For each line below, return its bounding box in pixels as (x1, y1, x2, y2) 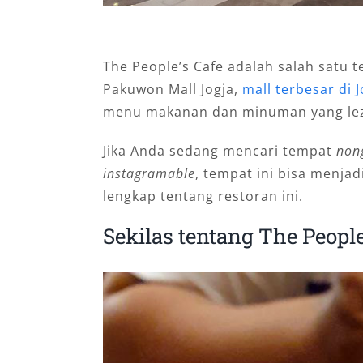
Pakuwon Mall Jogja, (102, 80, 242, 99)
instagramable (102, 164, 195, 183)
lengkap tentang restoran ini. (102, 187, 303, 206)
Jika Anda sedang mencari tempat (102, 142, 336, 160)
